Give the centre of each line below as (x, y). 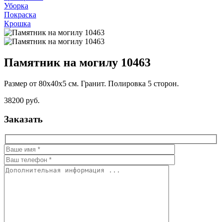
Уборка (16, 5)
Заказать (23, 119)
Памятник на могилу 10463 (77, 62)
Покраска (20, 14)
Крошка (17, 23)
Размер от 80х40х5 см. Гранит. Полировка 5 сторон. (91, 83)
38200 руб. (22, 100)
